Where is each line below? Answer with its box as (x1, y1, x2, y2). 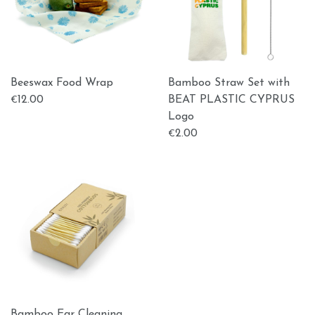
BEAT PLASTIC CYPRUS (168, 94, 295, 105)
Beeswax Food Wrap (11, 77, 113, 89)
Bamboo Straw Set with (168, 77, 290, 89)
